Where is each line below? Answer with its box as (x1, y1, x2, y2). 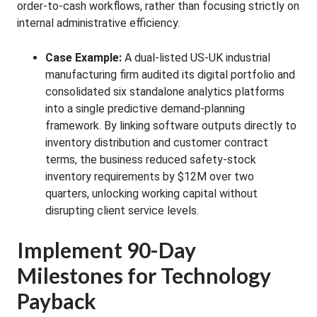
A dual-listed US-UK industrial (122, 51, 270, 64)
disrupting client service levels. (45, 204, 199, 217)
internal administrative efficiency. (17, 16, 180, 30)
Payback (17, 288, 96, 313)
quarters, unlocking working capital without (45, 187, 258, 200)
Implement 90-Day (17, 237, 196, 263)
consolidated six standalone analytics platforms (45, 85, 284, 98)
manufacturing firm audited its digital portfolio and (45, 68, 295, 81)
